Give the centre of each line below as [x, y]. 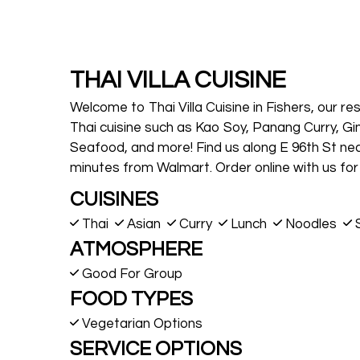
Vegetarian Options [141, 323]
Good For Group [131, 274]
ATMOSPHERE [136, 249]
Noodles [311, 224]
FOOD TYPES [131, 299]
